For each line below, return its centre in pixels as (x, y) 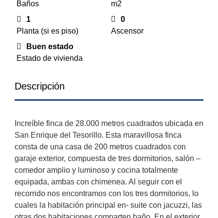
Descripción (40, 86)
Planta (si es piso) (47, 31)
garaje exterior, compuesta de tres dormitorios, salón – (108, 159)
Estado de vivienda (50, 58)
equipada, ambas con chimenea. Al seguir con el (98, 182)
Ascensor (127, 31)
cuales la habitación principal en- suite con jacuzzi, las (108, 205)
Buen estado (50, 47)
